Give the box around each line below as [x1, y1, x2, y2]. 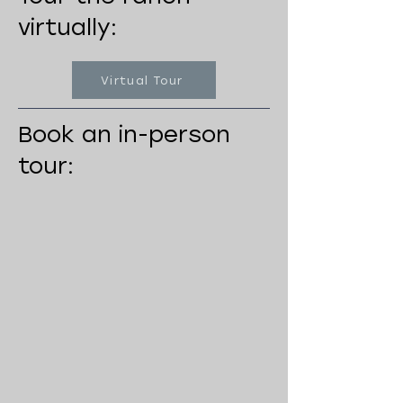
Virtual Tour [101, 73, 184, 87]
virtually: [18, 13, 117, 40]
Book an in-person [18, 121, 230, 148]
